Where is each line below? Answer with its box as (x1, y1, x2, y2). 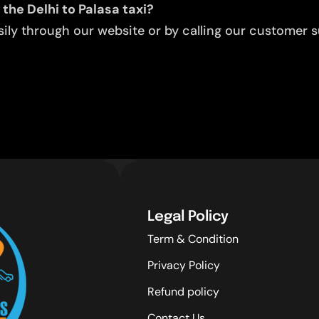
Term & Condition (147, 231, 239, 247)
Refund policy (147, 284, 219, 300)
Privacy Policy (147, 258, 220, 273)
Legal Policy (147, 209, 229, 225)
